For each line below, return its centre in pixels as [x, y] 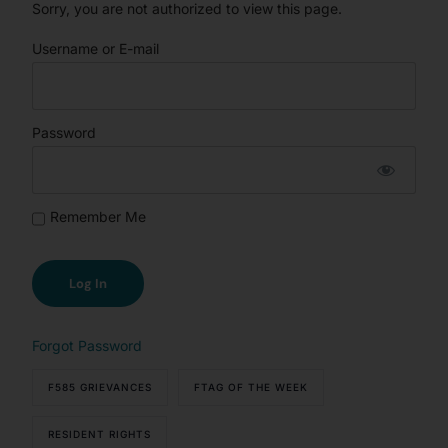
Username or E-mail [96, 48]
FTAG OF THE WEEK [251, 386]
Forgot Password [87, 345]
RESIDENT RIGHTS [100, 433]
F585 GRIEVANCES [100, 386]
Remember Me [98, 216]
